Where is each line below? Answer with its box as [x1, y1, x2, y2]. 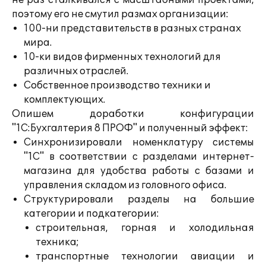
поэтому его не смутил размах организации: [12, 8, 229, 20]
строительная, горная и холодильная [36, 222, 254, 234]
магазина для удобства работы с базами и [24, 165, 254, 177]
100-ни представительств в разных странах [24, 23, 241, 34]
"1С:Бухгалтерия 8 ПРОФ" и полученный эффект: [12, 122, 248, 134]
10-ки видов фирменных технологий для [24, 51, 221, 63]
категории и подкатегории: [24, 208, 159, 220]
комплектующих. [24, 94, 105, 106]
